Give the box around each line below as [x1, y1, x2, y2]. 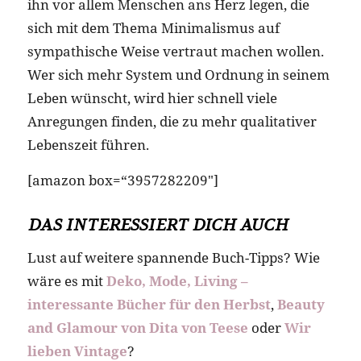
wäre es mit [27, 271, 106, 290]
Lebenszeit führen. [27, 135, 149, 155]
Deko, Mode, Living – [106, 271, 248, 290]
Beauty [276, 294, 325, 313]
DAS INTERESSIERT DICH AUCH [27, 214, 288, 234]
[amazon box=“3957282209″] [27, 170, 218, 189]
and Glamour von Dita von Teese [27, 317, 251, 337]
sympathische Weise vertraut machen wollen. [27, 42, 324, 61]
